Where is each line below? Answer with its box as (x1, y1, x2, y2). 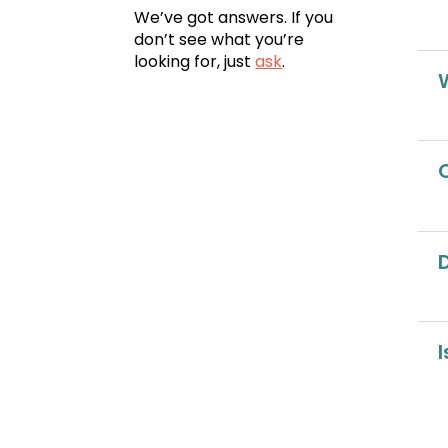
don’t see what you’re (134, 27, 305, 51)
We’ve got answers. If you (134, 5, 334, 29)
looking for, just (134, 49, 256, 73)
